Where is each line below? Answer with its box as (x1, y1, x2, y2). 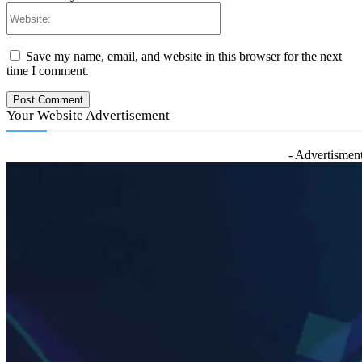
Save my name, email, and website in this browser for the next (26, 49, 342, 64)
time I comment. (6, 64, 89, 78)
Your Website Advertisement (6, 107, 170, 124)
